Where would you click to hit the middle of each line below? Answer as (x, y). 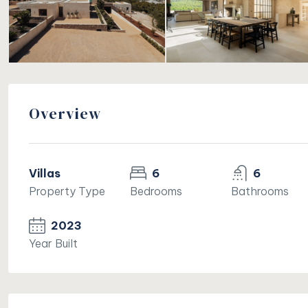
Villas (45, 174)
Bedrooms (156, 191)
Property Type (67, 191)
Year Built (53, 244)
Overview (65, 114)
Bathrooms (260, 191)
